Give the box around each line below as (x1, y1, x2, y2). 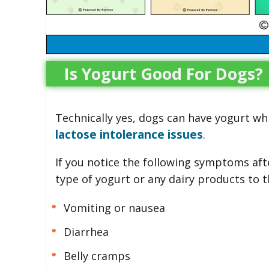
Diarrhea (64, 225, 109, 240)
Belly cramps (64, 249, 131, 264)
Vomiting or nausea (64, 201, 166, 216)
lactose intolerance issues (55, 127, 203, 143)
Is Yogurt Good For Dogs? (64, 62, 263, 85)
